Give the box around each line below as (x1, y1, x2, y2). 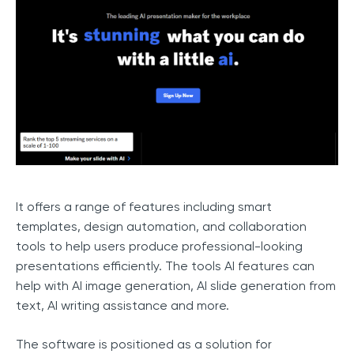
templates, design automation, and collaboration (16, 218, 307, 234)
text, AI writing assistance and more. (16, 297, 229, 313)
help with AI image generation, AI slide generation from (16, 277, 336, 293)
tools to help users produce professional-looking (16, 238, 303, 254)
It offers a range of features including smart (16, 198, 272, 214)
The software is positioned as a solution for (16, 336, 272, 352)
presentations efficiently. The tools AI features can (16, 258, 314, 273)
